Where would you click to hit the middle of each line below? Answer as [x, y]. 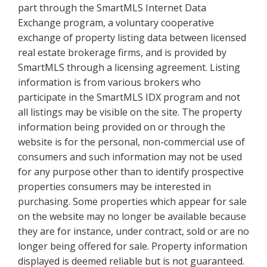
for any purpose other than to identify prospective [131, 171]
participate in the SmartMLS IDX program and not [129, 97]
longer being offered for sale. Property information [133, 246]
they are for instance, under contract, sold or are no [133, 231]
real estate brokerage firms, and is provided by [122, 52]
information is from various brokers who [109, 82]
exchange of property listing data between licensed [132, 37]
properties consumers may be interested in [114, 186]
